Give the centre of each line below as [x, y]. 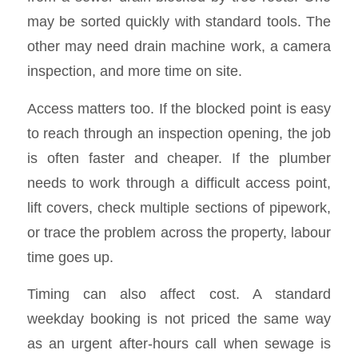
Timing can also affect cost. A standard [179, 294]
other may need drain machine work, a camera [179, 46]
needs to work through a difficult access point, [179, 182]
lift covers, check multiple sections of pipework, [179, 207]
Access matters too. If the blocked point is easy [179, 108]
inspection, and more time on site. [134, 70]
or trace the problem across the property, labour [179, 232]
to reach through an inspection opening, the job [179, 133]
